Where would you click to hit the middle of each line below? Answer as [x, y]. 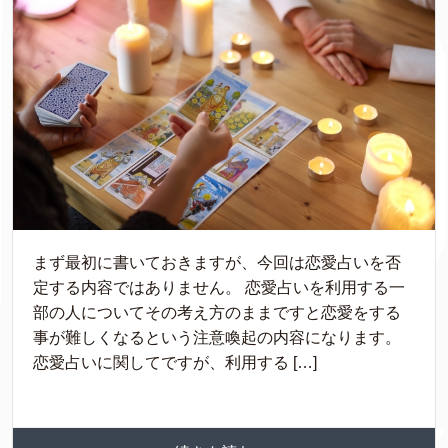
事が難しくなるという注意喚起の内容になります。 [217, 337]
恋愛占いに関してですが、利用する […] [175, 362]
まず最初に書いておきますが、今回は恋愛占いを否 [217, 262]
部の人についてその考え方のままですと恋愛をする [217, 312]
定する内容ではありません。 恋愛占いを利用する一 [219, 287]
